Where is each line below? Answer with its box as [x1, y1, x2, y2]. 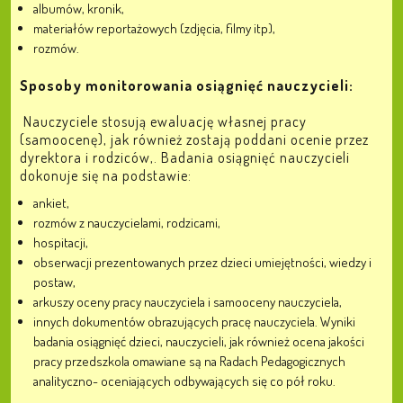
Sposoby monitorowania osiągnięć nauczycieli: [20, 76, 354, 94]
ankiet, [33, 194, 69, 211]
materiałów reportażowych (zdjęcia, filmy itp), [33, 20, 275, 37]
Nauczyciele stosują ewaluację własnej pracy [20, 112, 307, 130]
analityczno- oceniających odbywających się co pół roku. [33, 372, 336, 390]
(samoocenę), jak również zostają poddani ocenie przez [20, 130, 369, 148]
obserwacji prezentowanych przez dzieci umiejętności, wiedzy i [33, 254, 372, 271]
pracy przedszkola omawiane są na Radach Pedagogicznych [33, 353, 345, 370]
